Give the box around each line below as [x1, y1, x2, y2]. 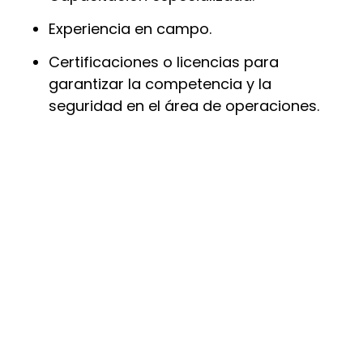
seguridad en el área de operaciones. [49, 96, 323, 117]
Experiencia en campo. [49, 19, 211, 40]
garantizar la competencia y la [49, 74, 271, 95]
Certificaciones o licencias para [49, 52, 279, 73]
